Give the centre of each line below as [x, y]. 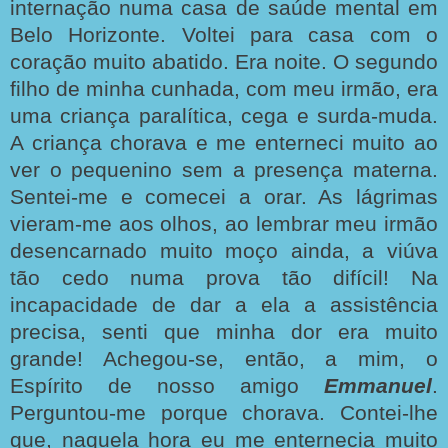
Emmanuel [378, 385]
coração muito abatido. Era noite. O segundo [224, 61]
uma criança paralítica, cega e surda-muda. [224, 115]
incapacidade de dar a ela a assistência [224, 304]
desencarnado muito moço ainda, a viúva [224, 250]
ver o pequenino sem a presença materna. [224, 169]
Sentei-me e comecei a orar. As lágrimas [224, 196]
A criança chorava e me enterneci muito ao [224, 142]
